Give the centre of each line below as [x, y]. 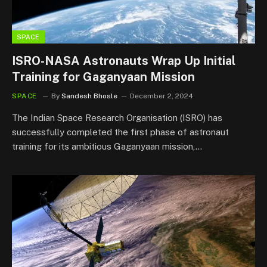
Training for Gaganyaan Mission [103, 77]
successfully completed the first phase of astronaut [120, 132]
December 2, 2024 [162, 96]
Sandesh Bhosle [89, 96]
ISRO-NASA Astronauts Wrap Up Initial [124, 60]
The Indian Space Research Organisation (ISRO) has [117, 117]
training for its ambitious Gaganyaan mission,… [107, 146]
